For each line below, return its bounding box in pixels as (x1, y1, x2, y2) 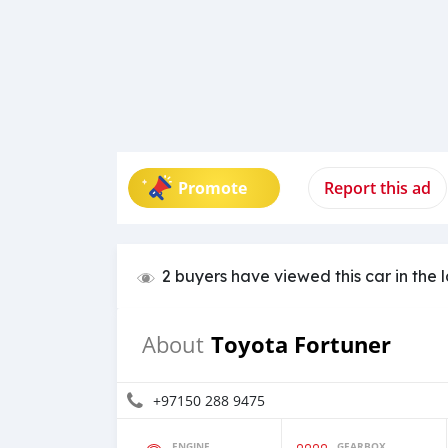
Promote (178, 177, 247, 199)
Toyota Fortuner (211, 329, 391, 360)
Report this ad (324, 177, 431, 199)
